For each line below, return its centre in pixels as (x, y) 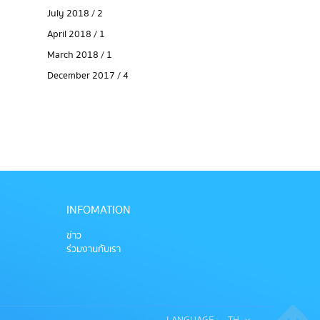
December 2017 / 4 (88, 76)
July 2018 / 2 (75, 14)
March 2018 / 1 (80, 55)
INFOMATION (99, 210)
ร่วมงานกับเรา (94, 249)
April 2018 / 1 (76, 34)
